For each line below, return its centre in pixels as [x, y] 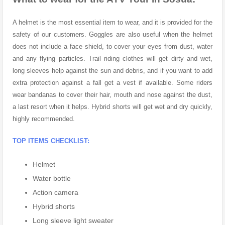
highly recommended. [44, 119]
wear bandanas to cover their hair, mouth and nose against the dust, [113, 94]
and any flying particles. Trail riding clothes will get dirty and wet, [113, 58]
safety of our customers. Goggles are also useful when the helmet [113, 34]
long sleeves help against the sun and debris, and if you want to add [113, 70]
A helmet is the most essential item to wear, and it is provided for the [113, 22]
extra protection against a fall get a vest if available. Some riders [113, 82]
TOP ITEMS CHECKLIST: [51, 141]
